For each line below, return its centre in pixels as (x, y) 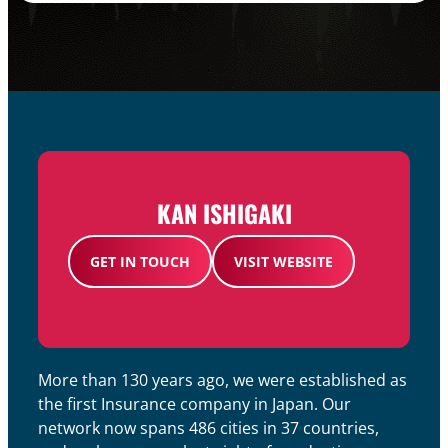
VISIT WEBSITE (283, 261)
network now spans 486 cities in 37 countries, (208, 428)
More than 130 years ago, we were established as (222, 380)
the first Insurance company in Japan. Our (194, 404)
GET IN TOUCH (140, 261)
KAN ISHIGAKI (224, 213)
